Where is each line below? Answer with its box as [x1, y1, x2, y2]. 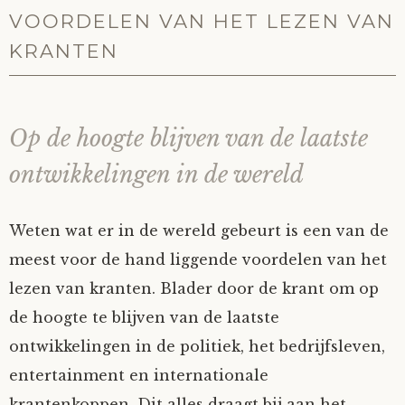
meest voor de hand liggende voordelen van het [9, 250, 387, 268]
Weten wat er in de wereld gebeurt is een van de [9, 221, 389, 240]
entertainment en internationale [9, 366, 268, 384]
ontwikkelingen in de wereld [9, 161, 304, 189]
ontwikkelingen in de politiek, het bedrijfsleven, [9, 337, 385, 355]
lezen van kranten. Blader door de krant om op [9, 279, 379, 297]
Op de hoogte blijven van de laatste [9, 125, 368, 153]
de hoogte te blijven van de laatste [9, 308, 279, 326]
